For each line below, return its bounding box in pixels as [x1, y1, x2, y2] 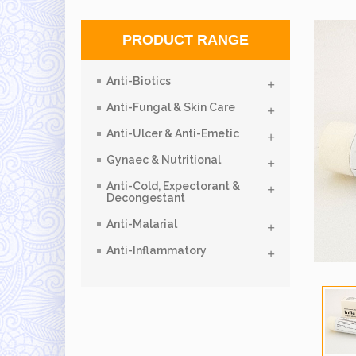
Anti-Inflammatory [106, 244, 207, 257]
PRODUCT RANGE [122, 32, 249, 48]
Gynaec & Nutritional [106, 153, 221, 166]
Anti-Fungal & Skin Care [106, 101, 235, 114]
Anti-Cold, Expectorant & [106, 180, 240, 192]
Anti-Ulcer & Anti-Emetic [106, 127, 239, 140]
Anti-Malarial [106, 218, 177, 230]
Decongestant [106, 192, 185, 204]
